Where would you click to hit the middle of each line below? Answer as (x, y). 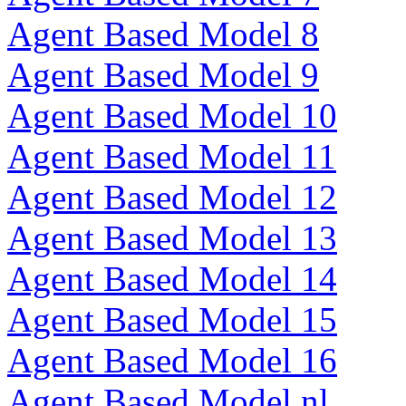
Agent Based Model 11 (172, 156)
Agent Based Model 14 (172, 279)
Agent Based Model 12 (172, 197)
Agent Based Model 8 (163, 34)
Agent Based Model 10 (172, 116)
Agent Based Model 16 (172, 360)
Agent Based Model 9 (163, 75)
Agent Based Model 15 (172, 319)
